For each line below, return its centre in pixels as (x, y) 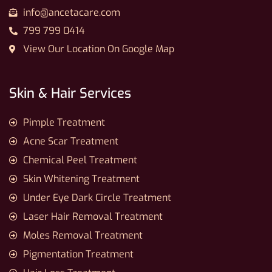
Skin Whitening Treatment (81, 179)
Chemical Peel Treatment (80, 160)
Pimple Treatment (64, 123)
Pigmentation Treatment (78, 254)
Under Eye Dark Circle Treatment (97, 198)
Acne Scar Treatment (70, 141)
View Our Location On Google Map (98, 49)
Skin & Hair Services (70, 93)
